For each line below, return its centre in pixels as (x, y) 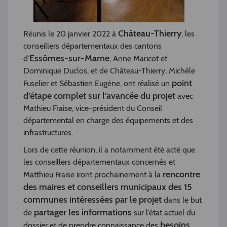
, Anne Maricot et (138, 59)
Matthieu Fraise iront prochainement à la (93, 175)
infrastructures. (48, 133)
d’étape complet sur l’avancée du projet (99, 96)
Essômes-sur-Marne (69, 58)
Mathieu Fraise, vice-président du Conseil (93, 108)
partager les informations (83, 212)
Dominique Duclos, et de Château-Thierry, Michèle (109, 71)
